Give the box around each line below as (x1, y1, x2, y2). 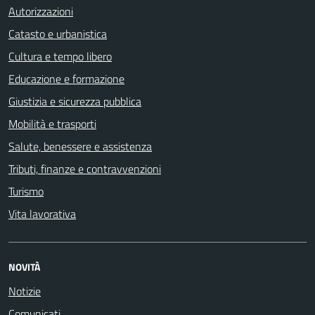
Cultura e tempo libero (8, 47, 112, 65)
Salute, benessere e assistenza (8, 137, 152, 155)
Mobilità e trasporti (8, 115, 96, 132)
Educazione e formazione (8, 70, 124, 87)
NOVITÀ (8, 259, 40, 274)
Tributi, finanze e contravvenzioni (8, 160, 161, 177)
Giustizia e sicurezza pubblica (8, 92, 141, 110)
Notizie (8, 282, 41, 300)
